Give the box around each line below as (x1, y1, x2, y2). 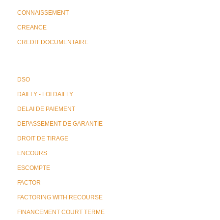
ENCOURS (17, 150, 47, 157)
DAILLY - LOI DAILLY (17, 91, 73, 98)
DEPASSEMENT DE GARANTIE (17, 120, 103, 127)
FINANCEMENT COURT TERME (17, 209, 105, 216)
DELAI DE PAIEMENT (17, 106, 75, 112)
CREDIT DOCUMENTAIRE (17, 39, 88, 46)
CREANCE (17, 24, 47, 31)
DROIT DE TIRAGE (17, 135, 68, 142)
